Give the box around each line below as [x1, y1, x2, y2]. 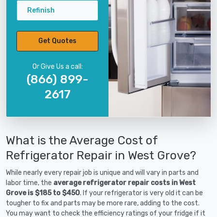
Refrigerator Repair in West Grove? [6, 148, 196, 162]
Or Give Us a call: [32, 62, 83, 71]
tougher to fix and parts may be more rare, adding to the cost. [6, 199, 200, 207]
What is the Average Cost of [6, 133, 157, 147]
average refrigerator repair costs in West [53, 178, 196, 187]
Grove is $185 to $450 [6, 188, 80, 197]
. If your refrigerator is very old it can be [80, 188, 203, 197]
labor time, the [6, 178, 53, 187]
